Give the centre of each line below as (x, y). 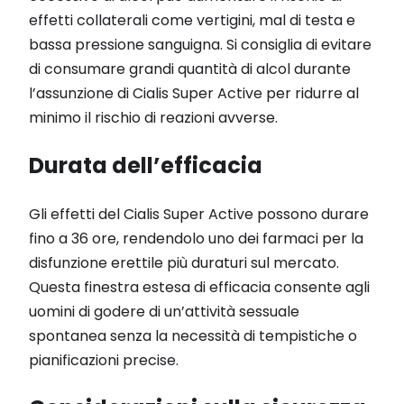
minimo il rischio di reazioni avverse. (153, 117)
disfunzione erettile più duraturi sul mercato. (184, 262)
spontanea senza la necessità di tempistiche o (193, 335)
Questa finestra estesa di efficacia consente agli (199, 287)
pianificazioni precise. (104, 360)
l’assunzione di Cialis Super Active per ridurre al (194, 93)
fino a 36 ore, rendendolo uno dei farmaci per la (196, 238)
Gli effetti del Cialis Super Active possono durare (199, 214)
